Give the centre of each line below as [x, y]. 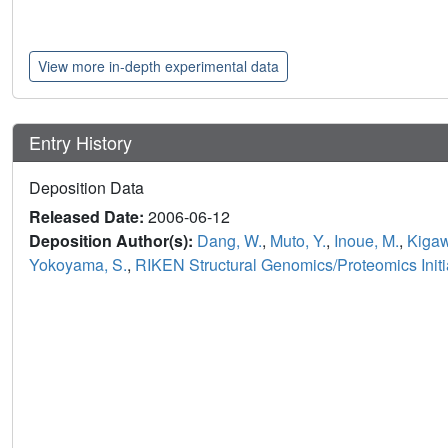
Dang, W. [229, 240]
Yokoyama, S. [78, 264]
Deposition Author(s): [113, 240]
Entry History [83, 141]
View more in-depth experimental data [158, 65]
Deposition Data [86, 187]
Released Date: [88, 216]
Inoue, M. [366, 240]
